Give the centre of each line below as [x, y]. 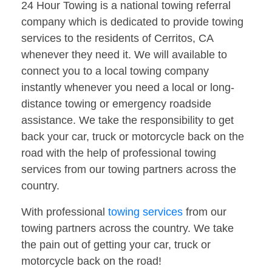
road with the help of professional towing [119, 153]
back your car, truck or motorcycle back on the [133, 137]
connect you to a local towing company [115, 71]
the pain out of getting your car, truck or [116, 245]
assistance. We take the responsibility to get [127, 121]
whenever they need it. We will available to [124, 55]
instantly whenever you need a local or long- [128, 88]
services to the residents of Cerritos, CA [117, 39]
